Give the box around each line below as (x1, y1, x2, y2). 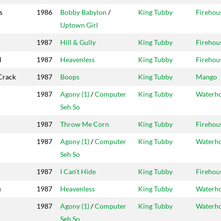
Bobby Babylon (60, 8, 107, 17)
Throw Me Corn (60, 120, 109, 129)
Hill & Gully (60, 38, 96, 47)
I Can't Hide (60, 167, 96, 176)
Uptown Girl (60, 21, 98, 30)
